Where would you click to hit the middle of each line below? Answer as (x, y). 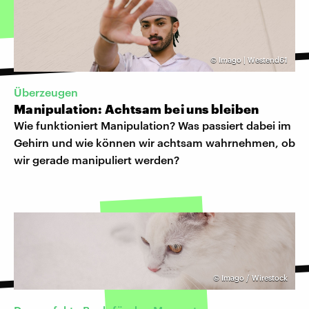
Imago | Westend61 (253, 59)
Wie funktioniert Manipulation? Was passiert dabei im (152, 126)
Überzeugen (46, 92)
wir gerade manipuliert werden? (97, 160)
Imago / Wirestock (255, 278)
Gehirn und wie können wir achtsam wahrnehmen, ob (154, 143)
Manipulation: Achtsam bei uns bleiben (137, 109)
